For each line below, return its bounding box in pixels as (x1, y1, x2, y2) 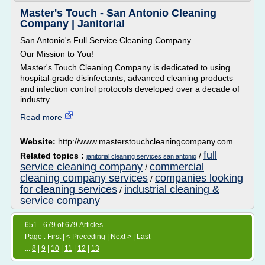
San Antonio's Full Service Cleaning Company (20, 35, 191, 45)
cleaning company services (20, 172, 148, 184)
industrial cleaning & (124, 183, 219, 195)
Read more (20, 112, 64, 122)
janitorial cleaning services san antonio (86, 153, 196, 160)
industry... (20, 95, 56, 104)
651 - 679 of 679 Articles (25, 221, 103, 229)
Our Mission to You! (20, 49, 93, 59)
